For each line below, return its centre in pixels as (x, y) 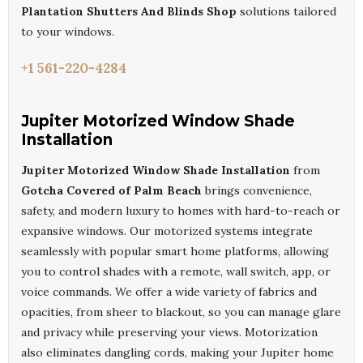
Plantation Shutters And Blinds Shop (129, 12)
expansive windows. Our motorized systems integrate (167, 231)
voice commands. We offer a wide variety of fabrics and (169, 292)
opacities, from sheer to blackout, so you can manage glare (181, 312)
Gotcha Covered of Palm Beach (111, 191)
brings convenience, (257, 191)
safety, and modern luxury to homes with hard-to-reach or (181, 211)
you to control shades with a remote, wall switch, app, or (176, 272)
